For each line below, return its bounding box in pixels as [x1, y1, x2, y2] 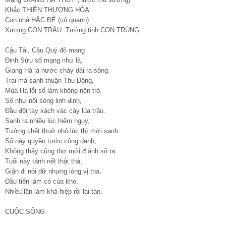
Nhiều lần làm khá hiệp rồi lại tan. [5, 187, 102, 195]
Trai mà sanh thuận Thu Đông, [5, 76, 94, 84]
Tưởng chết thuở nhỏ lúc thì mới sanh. [5, 127, 120, 135]
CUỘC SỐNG [5, 207, 45, 215]
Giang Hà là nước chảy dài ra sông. [5, 66, 110, 74]
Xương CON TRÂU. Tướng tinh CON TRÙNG [5, 26, 139, 34]
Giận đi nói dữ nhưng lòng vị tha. [5, 167, 101, 175]
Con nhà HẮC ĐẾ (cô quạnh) [5, 16, 89, 24]
